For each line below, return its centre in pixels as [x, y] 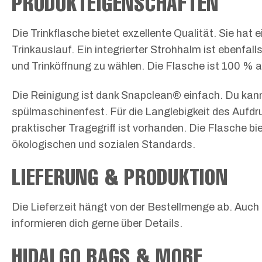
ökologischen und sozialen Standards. [104, 144]
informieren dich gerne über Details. [97, 224]
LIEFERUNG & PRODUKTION [120, 177]
